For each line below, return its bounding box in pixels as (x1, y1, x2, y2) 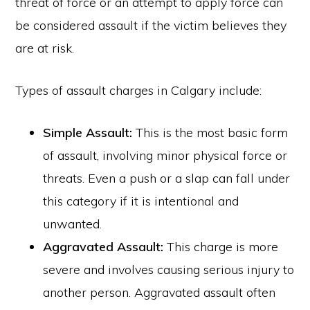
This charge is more (163, 239, 279, 255)
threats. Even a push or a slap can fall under (43, 170, 291, 186)
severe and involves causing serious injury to (43, 262, 295, 277)
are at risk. (15, 40, 75, 56)
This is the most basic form (132, 125, 289, 140)
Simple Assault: (43, 125, 133, 140)
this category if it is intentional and (43, 193, 239, 209)
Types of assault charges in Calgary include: (15, 82, 262, 98)
